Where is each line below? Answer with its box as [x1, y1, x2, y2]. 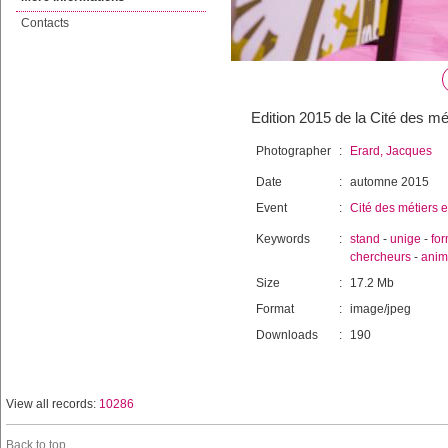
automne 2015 [350, 175, 429, 189]
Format [256, 302, 294, 316]
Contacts [21, 16, 69, 30]
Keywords [256, 232, 310, 246]
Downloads [256, 328, 318, 342]
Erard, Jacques [350, 144, 432, 158]
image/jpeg [350, 302, 411, 316]
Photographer [256, 144, 331, 158]
